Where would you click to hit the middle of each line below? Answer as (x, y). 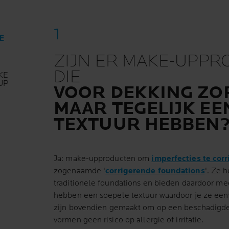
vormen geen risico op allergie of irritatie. (129, 220)
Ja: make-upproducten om (103, 159)
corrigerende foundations (155, 171)
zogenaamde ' (80, 171)
